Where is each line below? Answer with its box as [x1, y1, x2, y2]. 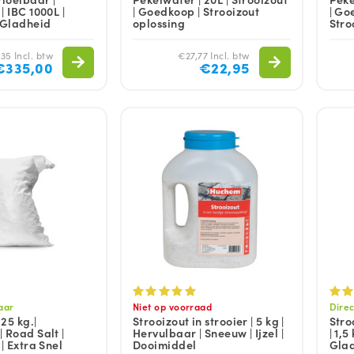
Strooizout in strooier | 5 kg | [133, 313, 284, 330]
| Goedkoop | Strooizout [133, 2, 260, 19]
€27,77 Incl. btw [178, 47, 250, 62]
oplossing [133, 14, 186, 31]
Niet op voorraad [133, 299, 213, 314]
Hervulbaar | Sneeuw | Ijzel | [133, 325, 284, 341]
